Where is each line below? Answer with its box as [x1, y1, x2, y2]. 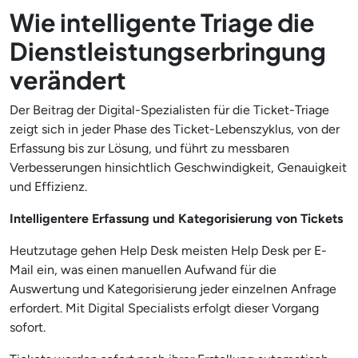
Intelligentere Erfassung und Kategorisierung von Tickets [10, 210, 343, 226]
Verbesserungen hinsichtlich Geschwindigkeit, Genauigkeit [10, 159, 347, 175]
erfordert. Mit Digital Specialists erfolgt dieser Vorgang [10, 300, 319, 316]
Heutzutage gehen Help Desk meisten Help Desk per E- [10, 242, 327, 258]
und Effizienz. [10, 178, 87, 194]
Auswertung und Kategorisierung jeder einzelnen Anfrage [10, 280, 336, 296]
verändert [10, 63, 126, 95]
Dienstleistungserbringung [10, 34, 326, 66]
